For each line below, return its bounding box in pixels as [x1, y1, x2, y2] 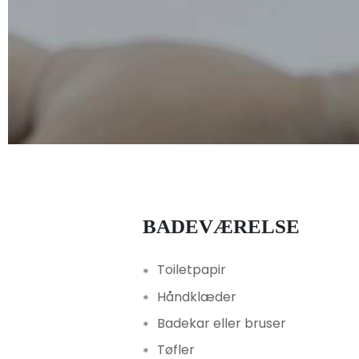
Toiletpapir [157, 260, 226, 280]
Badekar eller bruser [157, 313, 286, 333]
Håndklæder [157, 287, 236, 306]
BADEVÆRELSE [156, 216, 300, 238]
